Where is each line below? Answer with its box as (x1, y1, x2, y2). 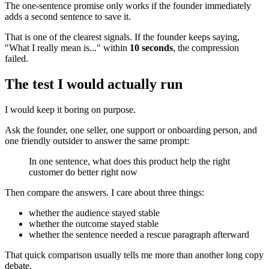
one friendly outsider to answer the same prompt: (5, 135, 189, 146)
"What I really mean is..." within (5, 43, 130, 53)
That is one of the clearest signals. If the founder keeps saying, (5, 32, 240, 43)
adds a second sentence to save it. (5, 11, 131, 22)
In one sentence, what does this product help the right (29, 156, 230, 166)
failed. (5, 53, 28, 64)
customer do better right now (29, 166, 138, 177)
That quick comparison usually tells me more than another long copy (5, 249, 264, 260)
